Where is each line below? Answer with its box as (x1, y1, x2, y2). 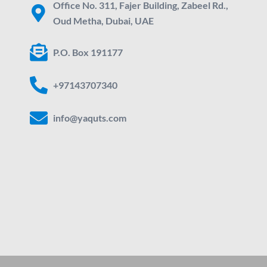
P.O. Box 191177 (52, 46, 123, 58)
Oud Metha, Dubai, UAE (52, 15, 154, 26)
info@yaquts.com (52, 112, 126, 123)
